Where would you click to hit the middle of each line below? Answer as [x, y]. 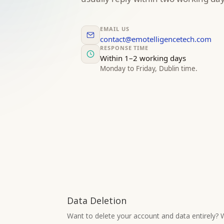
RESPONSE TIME [124, 48]
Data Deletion [97, 200]
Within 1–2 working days [143, 58]
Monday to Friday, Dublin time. [149, 68]
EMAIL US [115, 29]
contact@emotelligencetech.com [156, 39]
